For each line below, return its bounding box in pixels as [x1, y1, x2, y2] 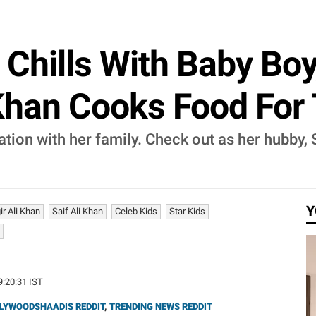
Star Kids [169, 206, 205, 217]
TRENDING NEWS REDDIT [109, 301, 212, 312]
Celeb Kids [115, 206, 157, 217]
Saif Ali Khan [52, 206, 103, 217]
